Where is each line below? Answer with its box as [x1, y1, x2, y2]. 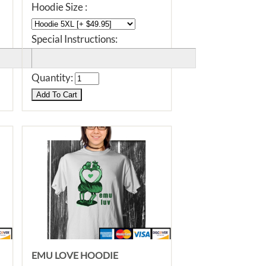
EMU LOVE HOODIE [31, 249, 118, 261]
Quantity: [31, 71, 75, 84]
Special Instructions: [31, 33, 118, 45]
